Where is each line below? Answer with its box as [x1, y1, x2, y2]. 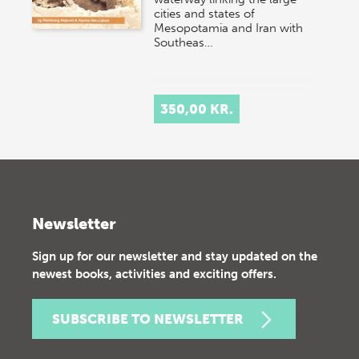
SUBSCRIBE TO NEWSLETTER [52, 311, 244, 327]
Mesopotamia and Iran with [154, 21, 304, 35]
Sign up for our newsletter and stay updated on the [32, 249, 317, 264]
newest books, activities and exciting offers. [32, 267, 276, 281]
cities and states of [154, 6, 256, 21]
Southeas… [154, 35, 214, 50]
